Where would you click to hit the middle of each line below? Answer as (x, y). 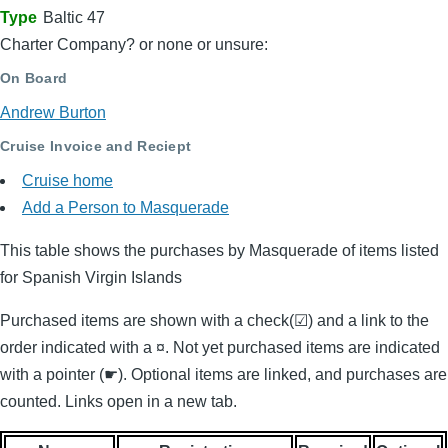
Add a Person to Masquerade (125, 207)
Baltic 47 (74, 17)
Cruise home (67, 180)
